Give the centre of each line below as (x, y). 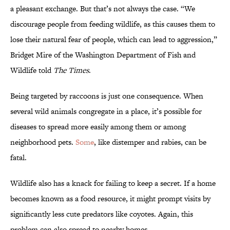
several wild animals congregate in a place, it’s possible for (106, 111)
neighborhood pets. (43, 142)
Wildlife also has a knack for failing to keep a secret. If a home (113, 183)
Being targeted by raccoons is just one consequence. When (107, 96)
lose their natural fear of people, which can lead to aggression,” (114, 40)
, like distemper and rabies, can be (150, 142)
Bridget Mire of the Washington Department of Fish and (103, 55)
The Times (71, 70)
